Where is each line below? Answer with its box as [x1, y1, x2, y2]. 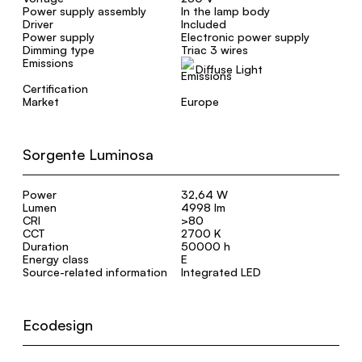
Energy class [23, 252, 89, 266]
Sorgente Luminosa [23, 145, 154, 163]
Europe [181, 95, 219, 108]
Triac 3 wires [181, 43, 248, 57]
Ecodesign [23, 316, 93, 334]
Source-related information [23, 265, 167, 279]
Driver [23, 17, 53, 31]
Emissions [23, 56, 74, 69]
